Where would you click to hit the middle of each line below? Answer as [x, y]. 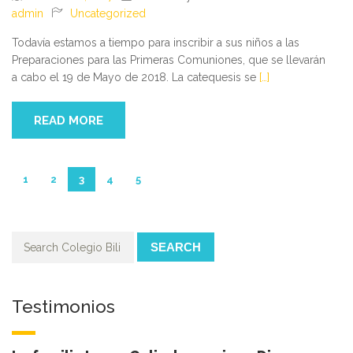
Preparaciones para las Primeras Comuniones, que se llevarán [169, 59]
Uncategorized [108, 13]
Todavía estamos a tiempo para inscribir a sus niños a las [156, 42]
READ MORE [69, 120]
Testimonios [63, 306]
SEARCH [176, 247]
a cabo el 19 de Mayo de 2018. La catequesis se [136, 77]
